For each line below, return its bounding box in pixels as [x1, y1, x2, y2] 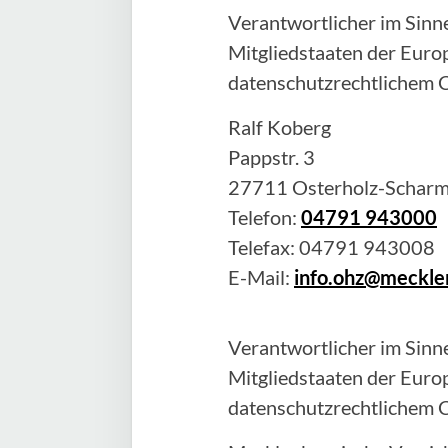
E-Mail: [228, 265, 294, 289]
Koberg [267, 115, 331, 139]
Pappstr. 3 [228, 145, 315, 169]
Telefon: [228, 205, 297, 229]
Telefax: [228, 235, 299, 259]
